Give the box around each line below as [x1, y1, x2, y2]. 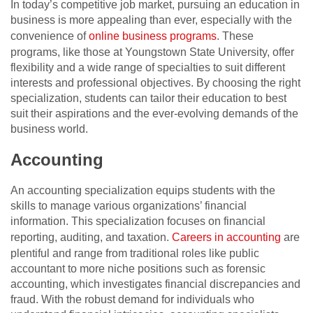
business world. [10, 122, 88, 135]
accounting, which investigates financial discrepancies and [10, 277, 300, 290]
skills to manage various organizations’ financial [10, 199, 247, 212]
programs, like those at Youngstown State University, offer [10, 45, 294, 58]
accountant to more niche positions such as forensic [10, 262, 265, 275]
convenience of [10, 29, 89, 42]
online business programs [89, 29, 217, 42]
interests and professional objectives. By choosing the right [10, 76, 300, 89]
